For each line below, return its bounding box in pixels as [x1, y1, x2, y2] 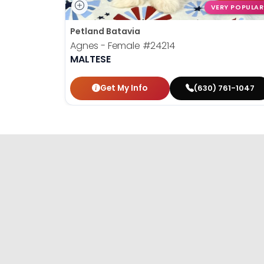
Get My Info [100, 82, 148, 94]
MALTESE [70, 52, 111, 66]
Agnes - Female [70, 38, 143, 52]
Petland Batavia [70, 25, 140, 37]
